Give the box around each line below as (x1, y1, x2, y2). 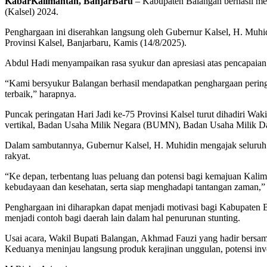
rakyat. (5, 151, 30, 162)
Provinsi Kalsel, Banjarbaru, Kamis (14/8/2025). (5, 38, 187, 48)
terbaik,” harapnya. (5, 89, 76, 100)
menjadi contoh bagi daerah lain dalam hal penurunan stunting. (5, 213, 240, 223)
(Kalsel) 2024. (5, 7, 58, 17)
